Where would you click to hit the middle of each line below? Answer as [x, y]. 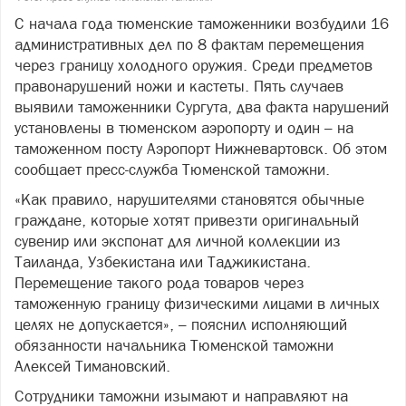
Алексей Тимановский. [92, 367]
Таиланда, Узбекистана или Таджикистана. [163, 262]
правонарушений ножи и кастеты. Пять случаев [179, 87]
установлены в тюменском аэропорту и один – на [184, 128]
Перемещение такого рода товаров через [159, 283]
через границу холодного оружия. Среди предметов [193, 66]
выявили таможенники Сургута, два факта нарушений [202, 107]
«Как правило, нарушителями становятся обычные [189, 200]
